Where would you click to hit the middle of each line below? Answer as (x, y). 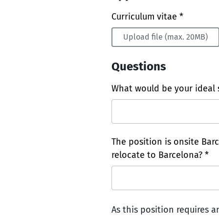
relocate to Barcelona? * (160, 155)
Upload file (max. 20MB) (165, 37)
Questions (139, 66)
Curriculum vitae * (147, 16)
